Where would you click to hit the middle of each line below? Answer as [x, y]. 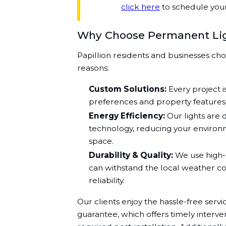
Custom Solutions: [128, 89]
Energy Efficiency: [127, 116]
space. [101, 141]
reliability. [107, 181]
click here [140, 7]
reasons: [93, 68]
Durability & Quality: [131, 155]
